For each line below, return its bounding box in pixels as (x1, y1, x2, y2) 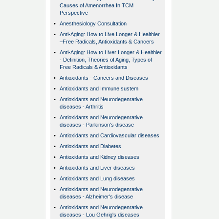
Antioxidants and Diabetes (60, 143, 121, 150)
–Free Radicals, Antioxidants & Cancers (60, 39, 154, 45)
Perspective (60, 10, 88, 16)
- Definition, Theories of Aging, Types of (60, 57, 152, 63)
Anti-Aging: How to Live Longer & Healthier (60, 31, 160, 38)
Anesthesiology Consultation (60, 21, 127, 27)
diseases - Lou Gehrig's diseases (60, 212, 139, 218)
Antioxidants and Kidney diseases (60, 154, 139, 160)
